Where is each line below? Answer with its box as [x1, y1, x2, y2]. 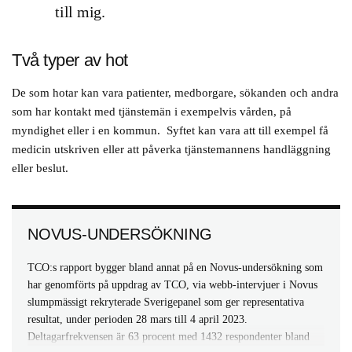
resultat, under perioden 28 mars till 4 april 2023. [27, 313, 247, 325]
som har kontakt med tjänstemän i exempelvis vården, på [12, 105, 291, 118]
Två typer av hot [12, 50, 128, 70]
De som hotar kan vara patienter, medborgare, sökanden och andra [12, 86, 339, 99]
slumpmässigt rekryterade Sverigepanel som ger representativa [27, 296, 304, 308]
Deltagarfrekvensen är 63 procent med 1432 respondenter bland [27, 331, 310, 343]
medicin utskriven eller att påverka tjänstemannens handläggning [12, 143, 331, 156]
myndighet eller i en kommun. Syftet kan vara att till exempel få [12, 124, 328, 137]
